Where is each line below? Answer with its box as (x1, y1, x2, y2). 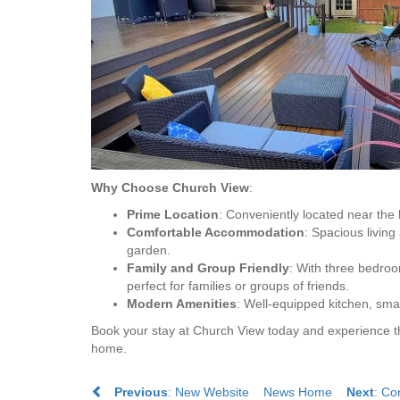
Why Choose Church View (91, 180, 249, 196)
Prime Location (127, 207, 219, 222)
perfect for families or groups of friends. (127, 279, 349, 294)
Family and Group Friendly (127, 261, 289, 276)
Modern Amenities (127, 296, 237, 312)
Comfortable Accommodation (127, 225, 304, 240)
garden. (127, 243, 171, 258)
